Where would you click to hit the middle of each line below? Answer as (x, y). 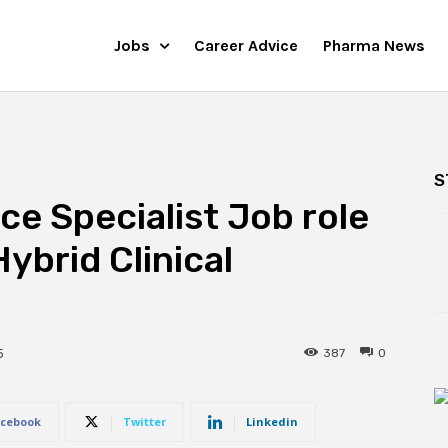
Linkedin (272, 421)
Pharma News (374, 45)
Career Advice (246, 45)
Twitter (144, 421)
